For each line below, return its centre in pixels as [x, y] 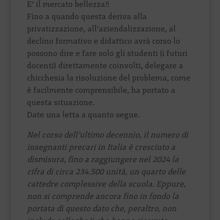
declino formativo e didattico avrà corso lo [104, 41]
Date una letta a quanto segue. [84, 114]
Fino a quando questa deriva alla [87, 16]
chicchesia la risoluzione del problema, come [109, 78]
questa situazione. [61, 102]
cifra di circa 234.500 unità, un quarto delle [107, 171]
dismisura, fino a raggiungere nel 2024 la [103, 159]
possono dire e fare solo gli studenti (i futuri [108, 53]
